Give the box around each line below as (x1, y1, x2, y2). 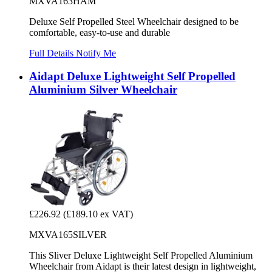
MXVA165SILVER (29, 229, 107, 240)
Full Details (29, 47, 76, 58)
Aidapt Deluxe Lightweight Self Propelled (29, 70, 236, 83)
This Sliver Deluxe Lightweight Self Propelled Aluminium (29, 250, 253, 261)
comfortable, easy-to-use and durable (29, 27, 170, 38)
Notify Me (76, 47, 116, 58)
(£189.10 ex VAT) (63, 209, 133, 220)
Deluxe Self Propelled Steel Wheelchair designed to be (29, 16, 239, 27)
